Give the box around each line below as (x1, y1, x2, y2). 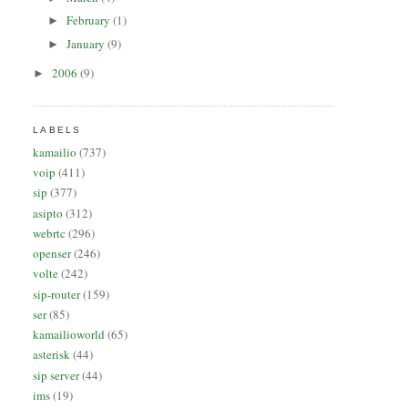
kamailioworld (33, 326, 106, 343)
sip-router (33, 285, 81, 302)
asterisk (33, 346, 71, 363)
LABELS (33, 125, 81, 136)
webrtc (33, 224, 66, 241)
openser (33, 245, 72, 262)
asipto (33, 204, 64, 221)
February (66, 12, 114, 29)
